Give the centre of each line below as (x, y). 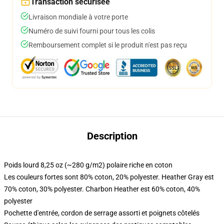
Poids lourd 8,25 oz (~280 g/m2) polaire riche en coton (88, 165)
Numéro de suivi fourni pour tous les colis (92, 31)
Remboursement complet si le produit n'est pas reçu (108, 45)
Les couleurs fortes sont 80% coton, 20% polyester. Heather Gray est (109, 177)
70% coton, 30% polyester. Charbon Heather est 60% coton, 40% (102, 189)
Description (112, 136)
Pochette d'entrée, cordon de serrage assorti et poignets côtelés (102, 213)
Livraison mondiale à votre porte (78, 17)
